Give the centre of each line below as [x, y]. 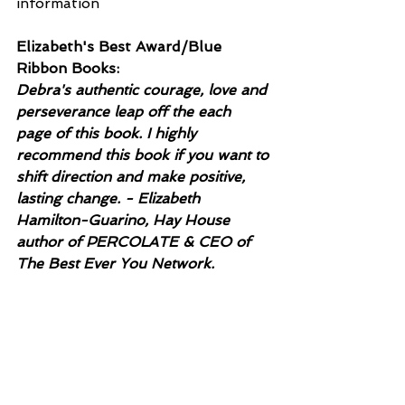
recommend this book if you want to [145, 155]
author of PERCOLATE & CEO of [136, 241]
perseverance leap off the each [126, 111]
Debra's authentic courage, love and [144, 89]
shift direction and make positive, [133, 176]
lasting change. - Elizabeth [110, 198]
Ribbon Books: [68, 68]
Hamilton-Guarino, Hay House [125, 220]
